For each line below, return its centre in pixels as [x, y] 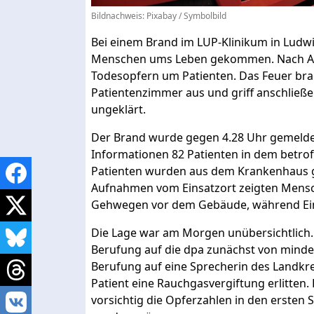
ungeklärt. [118, 109]
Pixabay [162, 15]
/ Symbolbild [202, 15]
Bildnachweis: [119, 15]
